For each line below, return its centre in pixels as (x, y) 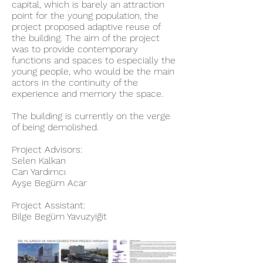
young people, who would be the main (93, 71)
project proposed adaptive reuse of (86, 27)
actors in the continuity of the (75, 82)
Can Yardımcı (39, 172)
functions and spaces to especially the (94, 60)
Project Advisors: (47, 149)
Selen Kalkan (39, 161)
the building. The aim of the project (86, 38)
